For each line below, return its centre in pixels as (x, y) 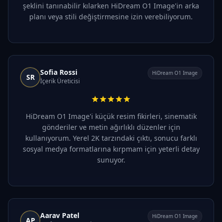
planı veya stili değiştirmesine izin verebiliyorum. (111, 16)
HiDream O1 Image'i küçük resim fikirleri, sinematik (111, 116)
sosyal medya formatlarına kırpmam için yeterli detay (111, 149)
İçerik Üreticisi (60, 81)
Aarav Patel (60, 215)
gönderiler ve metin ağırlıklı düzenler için (111, 127)
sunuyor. (111, 160)
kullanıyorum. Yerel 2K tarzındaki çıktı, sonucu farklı (111, 138)
